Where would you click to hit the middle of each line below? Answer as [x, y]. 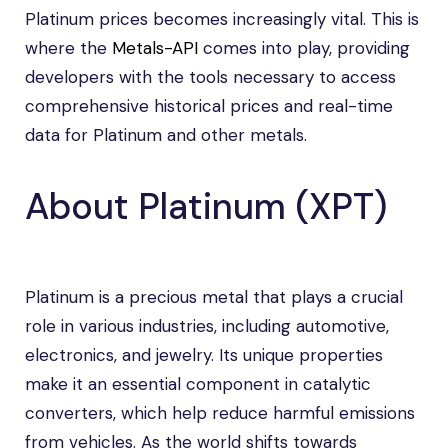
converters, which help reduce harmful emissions [220, 413]
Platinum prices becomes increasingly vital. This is [222, 19]
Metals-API [155, 48]
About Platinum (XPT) [206, 206]
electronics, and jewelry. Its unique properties [204, 355]
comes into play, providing [304, 48]
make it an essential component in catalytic [198, 384]
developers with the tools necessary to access [210, 77]
